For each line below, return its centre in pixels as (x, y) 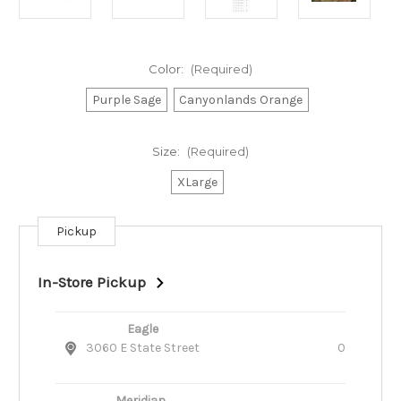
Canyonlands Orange (241, 100)
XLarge (197, 183)
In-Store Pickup (92, 283)
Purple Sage (126, 100)
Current (41, 234)
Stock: (38, 251)
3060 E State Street (143, 348)
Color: (167, 69)
